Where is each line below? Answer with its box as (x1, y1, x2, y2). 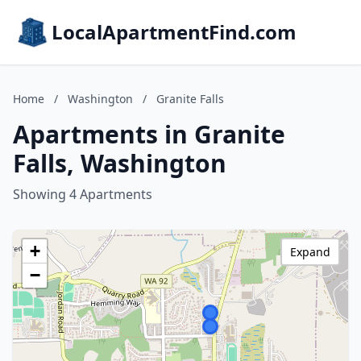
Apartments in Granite (13, 118, 285, 151)
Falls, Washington (13, 147, 226, 180)
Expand (290, 244, 330, 259)
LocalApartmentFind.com (52, 19, 297, 45)
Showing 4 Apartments (13, 185, 152, 203)
